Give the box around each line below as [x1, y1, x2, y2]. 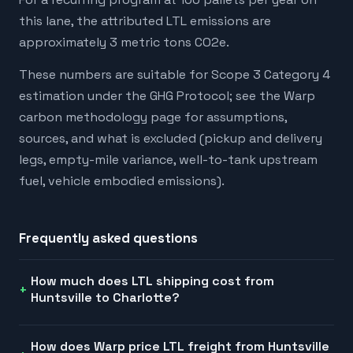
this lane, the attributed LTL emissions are [19, 12, 271, 29]
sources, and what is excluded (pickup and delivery [19, 130, 322, 147]
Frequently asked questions [19, 229, 198, 247]
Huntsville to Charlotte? [30, 289, 180, 307]
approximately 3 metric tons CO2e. [19, 33, 229, 50]
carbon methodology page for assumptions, [19, 109, 287, 126]
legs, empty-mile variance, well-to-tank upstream [19, 151, 318, 169]
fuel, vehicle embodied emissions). [19, 173, 225, 190]
